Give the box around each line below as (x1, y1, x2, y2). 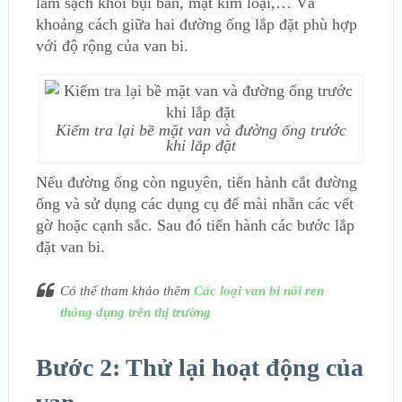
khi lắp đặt (165, 136, 236, 155)
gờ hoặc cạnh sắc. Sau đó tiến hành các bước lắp (35, 216, 354, 235)
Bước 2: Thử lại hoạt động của (35, 354, 363, 382)
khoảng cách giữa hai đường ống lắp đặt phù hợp (35, 15, 357, 34)
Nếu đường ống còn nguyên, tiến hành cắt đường (35, 173, 357, 192)
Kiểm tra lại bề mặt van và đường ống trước (55, 121, 346, 140)
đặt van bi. (35, 238, 105, 257)
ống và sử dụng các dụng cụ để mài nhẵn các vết (35, 195, 354, 214)
